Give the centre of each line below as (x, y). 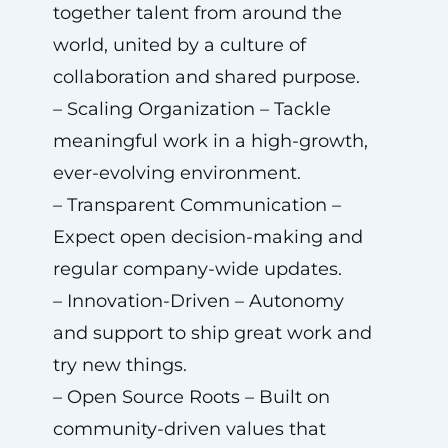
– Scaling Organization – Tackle (191, 109)
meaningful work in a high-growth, (210, 141)
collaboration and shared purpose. (206, 77)
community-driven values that (189, 429)
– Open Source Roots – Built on (191, 397)
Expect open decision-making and (207, 237)
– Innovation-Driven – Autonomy (198, 301)
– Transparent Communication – (196, 205)
